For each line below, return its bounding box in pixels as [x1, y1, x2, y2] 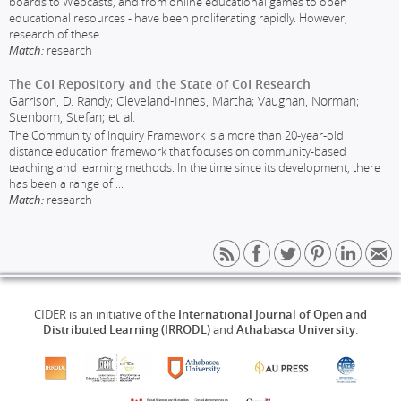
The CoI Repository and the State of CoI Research [9, 74, 311, 92]
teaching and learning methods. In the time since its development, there [9, 158, 381, 175]
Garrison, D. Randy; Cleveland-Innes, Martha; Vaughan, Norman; [9, 92, 360, 109]
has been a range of [9, 175, 114, 192]
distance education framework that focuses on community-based [9, 142, 347, 159]
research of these [9, 25, 100, 42]
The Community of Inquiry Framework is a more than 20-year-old [9, 126, 345, 143]
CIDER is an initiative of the [34, 307, 178, 323]
